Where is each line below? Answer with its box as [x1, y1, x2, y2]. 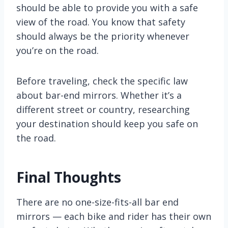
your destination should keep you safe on [16, 117, 198, 130]
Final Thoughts [16, 167, 121, 187]
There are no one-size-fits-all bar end [16, 195, 179, 208]
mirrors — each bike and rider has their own [16, 210, 211, 222]
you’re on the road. [16, 44, 99, 56]
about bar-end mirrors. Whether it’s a [16, 89, 182, 101]
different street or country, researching [16, 103, 190, 116]
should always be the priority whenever [16, 30, 189, 42]
